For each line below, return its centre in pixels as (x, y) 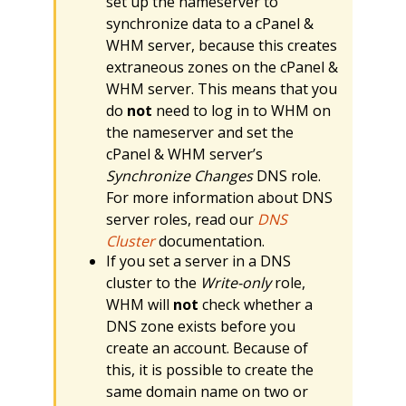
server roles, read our (181, 220)
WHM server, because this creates (221, 46)
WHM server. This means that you (221, 89)
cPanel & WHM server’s (184, 155)
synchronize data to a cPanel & (209, 24)
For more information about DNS (219, 198)
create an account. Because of (207, 348)
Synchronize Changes (179, 176)
